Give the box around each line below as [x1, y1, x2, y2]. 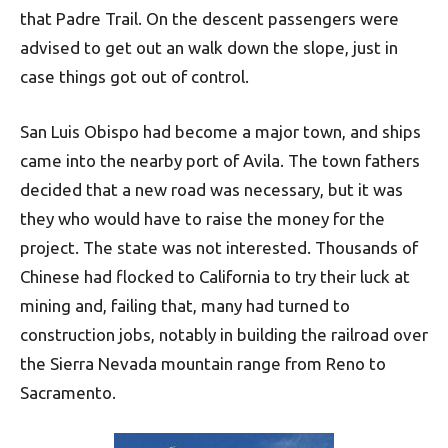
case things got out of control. [20, 67, 249, 87]
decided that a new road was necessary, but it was [20, 180, 403, 200]
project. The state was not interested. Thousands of [20, 238, 418, 258]
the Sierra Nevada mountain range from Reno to [20, 354, 386, 374]
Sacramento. [20, 383, 116, 403]
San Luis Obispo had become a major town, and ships [20, 122, 421, 142]
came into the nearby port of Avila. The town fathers [20, 151, 420, 171]
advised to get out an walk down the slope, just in [20, 38, 398, 58]
